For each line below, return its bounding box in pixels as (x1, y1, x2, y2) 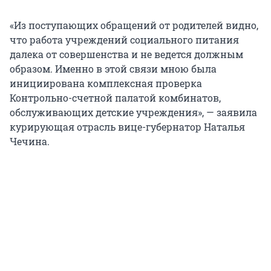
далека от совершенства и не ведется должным (10, 48, 243, 61)
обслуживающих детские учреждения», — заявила (10, 106, 257, 119)
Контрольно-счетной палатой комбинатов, (10, 91, 221, 105)
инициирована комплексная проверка (10, 77, 202, 90)
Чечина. (10, 135, 50, 148)
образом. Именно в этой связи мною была (10, 62, 217, 76)
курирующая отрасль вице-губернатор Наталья (10, 120, 245, 134)
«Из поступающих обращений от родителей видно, (10, 19, 258, 32)
